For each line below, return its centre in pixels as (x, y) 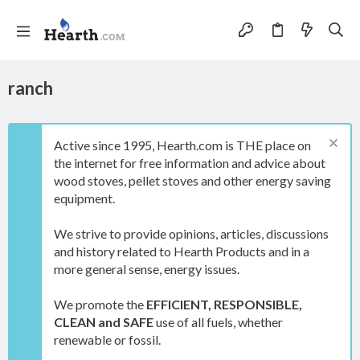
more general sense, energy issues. (147, 269)
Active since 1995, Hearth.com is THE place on (182, 145)
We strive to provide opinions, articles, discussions (191, 233)
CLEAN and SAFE (104, 322)
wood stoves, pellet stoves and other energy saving (192, 180)
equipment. (84, 198)
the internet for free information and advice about (190, 163)
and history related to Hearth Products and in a (182, 251)
